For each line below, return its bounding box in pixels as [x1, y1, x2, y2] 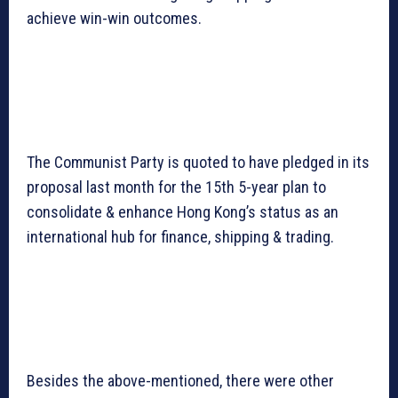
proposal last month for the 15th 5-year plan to [27, 178, 326, 197]
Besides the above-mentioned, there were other [27, 371, 334, 391]
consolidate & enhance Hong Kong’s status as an [27, 203, 338, 222]
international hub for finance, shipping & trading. [27, 227, 334, 247]
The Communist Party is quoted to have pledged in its [27, 153, 370, 172]
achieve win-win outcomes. [27, 9, 202, 28]
